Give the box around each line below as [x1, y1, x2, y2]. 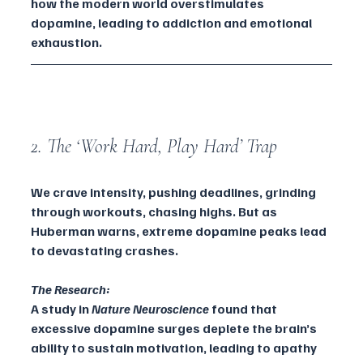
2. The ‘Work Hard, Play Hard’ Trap [31, 135, 277, 159]
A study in [31, 301, 92, 318]
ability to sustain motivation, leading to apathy [31, 340, 319, 357]
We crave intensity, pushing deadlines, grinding [31, 184, 318, 201]
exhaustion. [31, 34, 102, 51]
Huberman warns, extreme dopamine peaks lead [31, 223, 329, 240]
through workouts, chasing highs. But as [31, 203, 280, 220]
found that [209, 301, 280, 318]
